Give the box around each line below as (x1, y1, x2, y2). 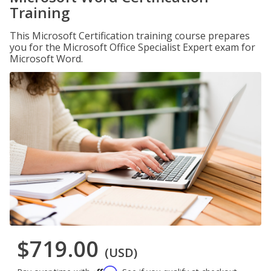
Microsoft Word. (10, 52, 83, 65)
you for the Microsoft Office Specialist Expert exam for (10, 41, 255, 54)
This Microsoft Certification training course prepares (10, 29, 250, 42)
